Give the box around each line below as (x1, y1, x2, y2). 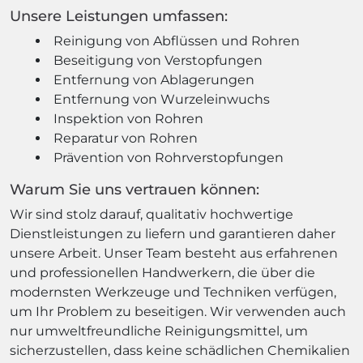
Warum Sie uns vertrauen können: (10, 180, 259, 199)
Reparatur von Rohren (53, 130, 198, 146)
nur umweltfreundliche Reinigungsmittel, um (10, 322, 308, 339)
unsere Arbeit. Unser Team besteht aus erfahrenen (10, 245, 338, 261)
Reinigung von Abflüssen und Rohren (53, 32, 300, 49)
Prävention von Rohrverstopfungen (53, 149, 284, 165)
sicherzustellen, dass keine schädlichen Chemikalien (10, 342, 350, 358)
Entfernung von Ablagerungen (53, 71, 254, 88)
